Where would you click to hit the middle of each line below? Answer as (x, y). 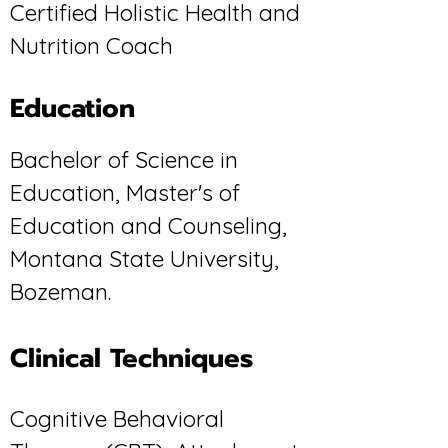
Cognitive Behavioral (117, 418)
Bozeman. (63, 291)
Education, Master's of (125, 192)
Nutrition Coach (91, 45)
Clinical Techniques (136, 358)
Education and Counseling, (148, 225)
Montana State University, (144, 258)
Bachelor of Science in (124, 159)
